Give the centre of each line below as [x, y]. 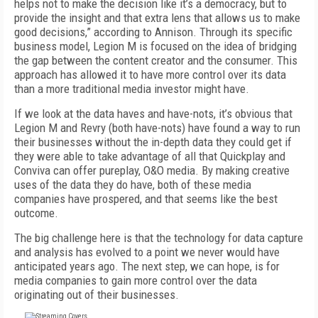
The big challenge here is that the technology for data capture [159, 238]
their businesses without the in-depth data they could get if [153, 142]
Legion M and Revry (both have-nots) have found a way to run [157, 128]
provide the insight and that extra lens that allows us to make [157, 18]
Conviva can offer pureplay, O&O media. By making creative [152, 170]
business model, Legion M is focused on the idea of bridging [155, 46]
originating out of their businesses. [97, 295]
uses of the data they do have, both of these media [133, 185]
